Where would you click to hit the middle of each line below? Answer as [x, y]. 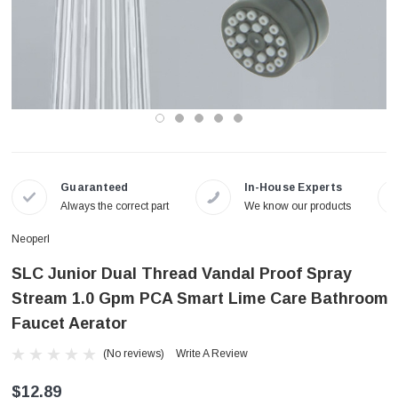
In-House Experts [293, 188]
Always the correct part [115, 207]
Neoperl [31, 239]
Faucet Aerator [69, 324]
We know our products [298, 207]
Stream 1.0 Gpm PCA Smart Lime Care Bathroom [200, 299]
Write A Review [212, 354]
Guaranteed [95, 188]
